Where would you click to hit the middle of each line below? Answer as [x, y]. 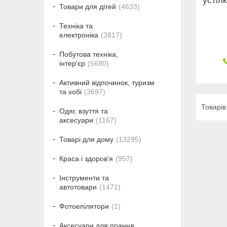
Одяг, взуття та [84, 111]
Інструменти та [84, 178]
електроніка [79, 35]
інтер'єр [72, 64]
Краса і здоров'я [86, 159]
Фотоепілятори [84, 206]
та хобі [70, 92]
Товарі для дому [86, 140]
